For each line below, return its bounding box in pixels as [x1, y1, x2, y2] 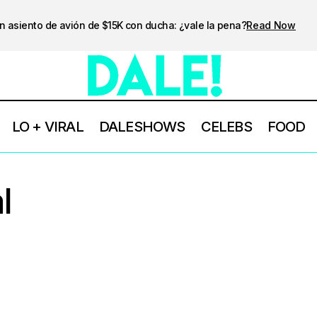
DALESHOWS [98, 117, 185, 135]
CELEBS [200, 117, 252, 135]
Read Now [246, 18, 296, 31]
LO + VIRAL [11, 117, 83, 135]
